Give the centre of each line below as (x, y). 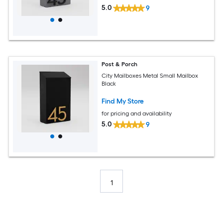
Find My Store (123, 101)
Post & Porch (120, 64)
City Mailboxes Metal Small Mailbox (150, 75)
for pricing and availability (137, 113)
